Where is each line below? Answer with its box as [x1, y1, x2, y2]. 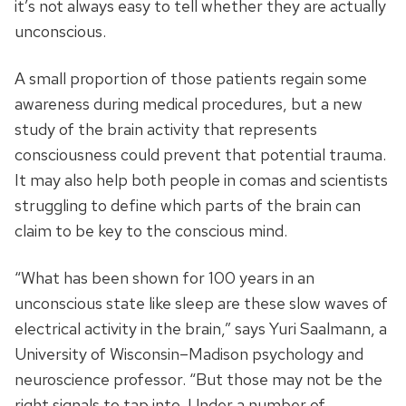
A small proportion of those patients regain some [14, 68, 367, 90]
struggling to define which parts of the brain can [14, 195, 361, 217]
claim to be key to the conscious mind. [14, 220, 287, 242]
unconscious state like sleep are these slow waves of [14, 293, 388, 314]
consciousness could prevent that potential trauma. [14, 144, 386, 166]
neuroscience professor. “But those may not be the [14, 369, 382, 391]
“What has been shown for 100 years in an [14, 267, 314, 289]
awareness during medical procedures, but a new [14, 93, 362, 115]
